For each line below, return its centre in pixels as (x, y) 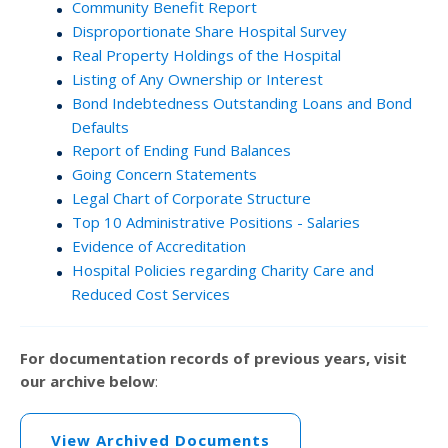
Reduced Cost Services (150, 293)
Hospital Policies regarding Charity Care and (223, 269)
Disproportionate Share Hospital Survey (209, 30)
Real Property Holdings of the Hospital (206, 54)
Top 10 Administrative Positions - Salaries (216, 221)
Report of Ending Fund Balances (181, 149)
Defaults (100, 126)
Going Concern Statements (164, 173)
